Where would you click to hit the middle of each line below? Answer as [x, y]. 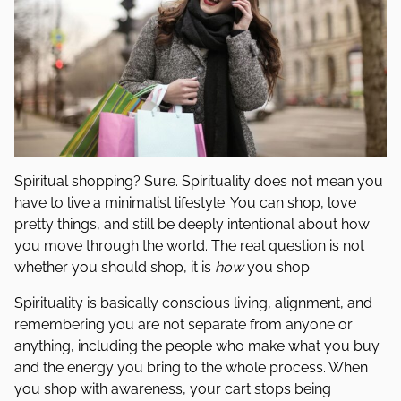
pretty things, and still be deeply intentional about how [192, 224]
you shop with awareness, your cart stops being [173, 389]
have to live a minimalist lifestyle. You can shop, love [185, 203]
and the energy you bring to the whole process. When [191, 367]
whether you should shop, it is [115, 267]
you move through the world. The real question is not [189, 246]
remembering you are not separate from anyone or [183, 324]
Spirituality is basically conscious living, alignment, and [193, 303]
